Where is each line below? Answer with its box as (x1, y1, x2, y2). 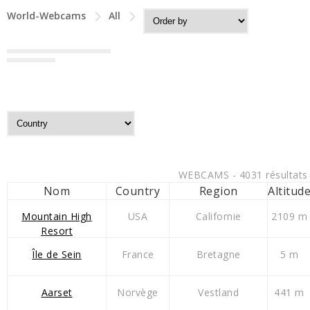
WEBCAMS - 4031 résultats (178, 168, 308, 182)
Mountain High (21, 210, 92, 224)
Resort (41, 224, 73, 238)
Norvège (117, 286, 158, 300)
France (121, 248, 154, 262)
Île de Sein (32, 248, 82, 262)
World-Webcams (7, 9, 86, 23)
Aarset (41, 286, 73, 300)
